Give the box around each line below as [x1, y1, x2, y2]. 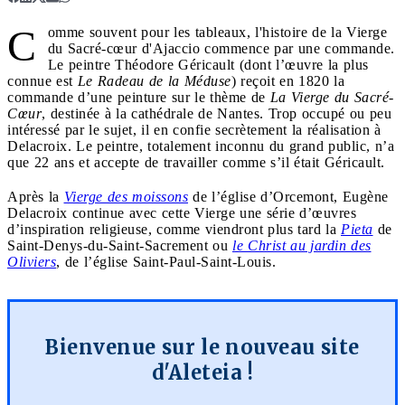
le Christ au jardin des [232, 237, 372, 253]
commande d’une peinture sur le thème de [7, 89, 270, 105]
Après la [7, 188, 64, 204]
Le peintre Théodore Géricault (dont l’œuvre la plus [47, 56, 369, 72]
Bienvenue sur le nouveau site [45, 334, 360, 360]
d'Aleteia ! [151, 359, 254, 385]
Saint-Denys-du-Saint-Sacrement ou [7, 237, 232, 253]
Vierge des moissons [63, 188, 188, 204]
